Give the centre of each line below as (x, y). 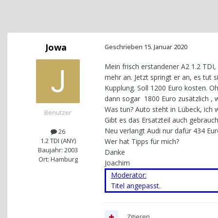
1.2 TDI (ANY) (58, 141)
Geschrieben (124, 47)
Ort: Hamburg (58, 159)
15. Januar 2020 (166, 47)
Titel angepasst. (136, 186)
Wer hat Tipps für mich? (142, 142)
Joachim (117, 163)
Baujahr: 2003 (58, 150)
